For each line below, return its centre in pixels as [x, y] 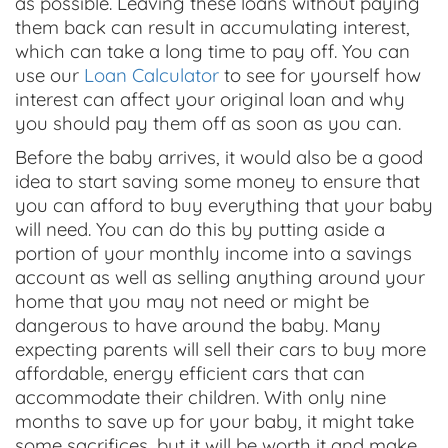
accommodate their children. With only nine [200, 397]
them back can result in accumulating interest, [212, 27]
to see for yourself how [320, 75]
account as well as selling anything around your [220, 277]
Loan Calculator [151, 75]
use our [49, 75]
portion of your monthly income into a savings [213, 253]
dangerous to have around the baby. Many [198, 325]
